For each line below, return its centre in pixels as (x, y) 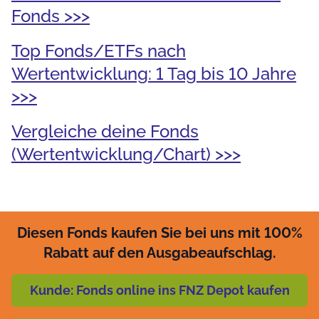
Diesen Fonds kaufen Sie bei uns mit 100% (159, 232)
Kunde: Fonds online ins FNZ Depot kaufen (159, 290)
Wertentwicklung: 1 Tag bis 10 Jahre (154, 73)
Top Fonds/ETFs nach (99, 51)
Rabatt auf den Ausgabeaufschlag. (159, 252)
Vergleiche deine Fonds (105, 131)
